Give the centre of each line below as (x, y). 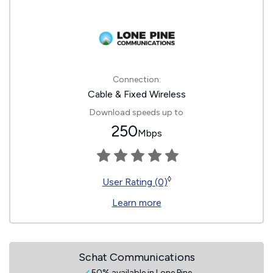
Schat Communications (136, 257)
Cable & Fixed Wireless (136, 94)
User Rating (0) (135, 182)
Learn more (136, 203)
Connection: (136, 80)
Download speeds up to (136, 112)
